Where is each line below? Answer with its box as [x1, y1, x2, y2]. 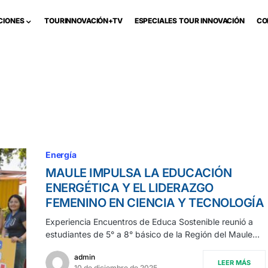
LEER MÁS [218, 258, 251, 267]
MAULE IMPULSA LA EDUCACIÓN [45, 166, 232, 180]
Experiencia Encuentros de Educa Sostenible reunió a [45, 217, 253, 227]
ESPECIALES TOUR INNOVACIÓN [134, 16, 245, 25]
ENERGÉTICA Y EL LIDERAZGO [45, 181, 214, 195]
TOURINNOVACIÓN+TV [44, 16, 123, 25]
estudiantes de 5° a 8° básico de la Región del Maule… [45, 229, 260, 239]
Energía [45, 150, 77, 160]
